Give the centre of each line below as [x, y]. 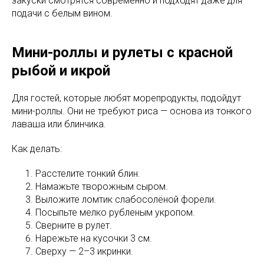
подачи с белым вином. [62, 13]
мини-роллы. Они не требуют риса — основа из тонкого [132, 111]
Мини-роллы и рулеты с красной [122, 52]
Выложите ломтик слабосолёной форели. [126, 199]
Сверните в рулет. [74, 225]
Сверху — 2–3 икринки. [84, 251]
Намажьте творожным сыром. [102, 186]
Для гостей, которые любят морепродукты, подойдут [126, 98]
